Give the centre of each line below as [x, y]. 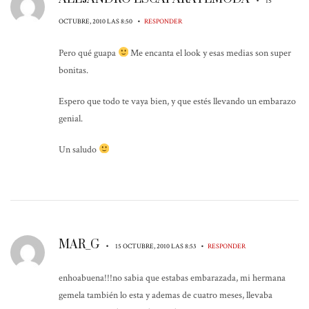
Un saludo [79, 149]
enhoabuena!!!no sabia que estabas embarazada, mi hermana [172, 278]
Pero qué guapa [88, 53]
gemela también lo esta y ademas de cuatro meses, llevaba [166, 295]
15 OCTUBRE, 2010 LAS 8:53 [156, 246]
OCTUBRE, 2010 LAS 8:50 [96, 21]
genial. [71, 118]
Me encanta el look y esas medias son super [210, 53]
